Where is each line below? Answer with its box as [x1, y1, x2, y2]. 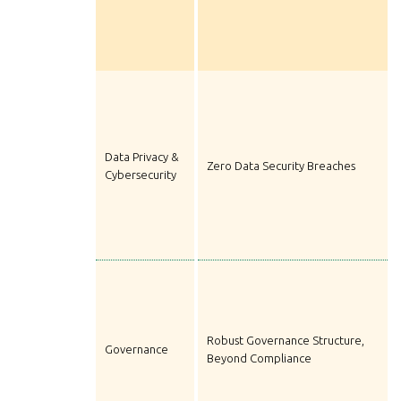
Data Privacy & [105, 150, 179, 164]
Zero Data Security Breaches [207, 159, 355, 173]
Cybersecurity [105, 168, 176, 182]
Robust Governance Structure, [207, 334, 364, 347]
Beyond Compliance [207, 352, 311, 365]
